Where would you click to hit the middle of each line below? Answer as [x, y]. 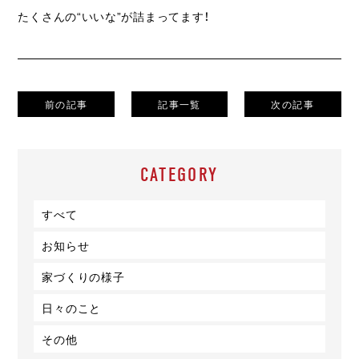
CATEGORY [179, 175]
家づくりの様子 [83, 277]
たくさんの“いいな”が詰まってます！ [114, 16]
